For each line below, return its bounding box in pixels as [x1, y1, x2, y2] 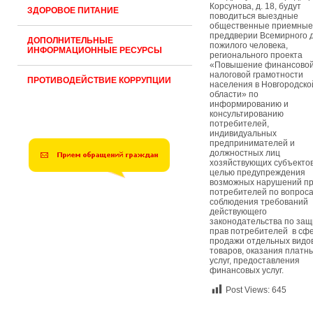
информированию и [210, 99, 289, 109]
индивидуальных [210, 129, 277, 138]
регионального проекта [210, 50, 303, 60]
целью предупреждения [210, 168, 305, 177]
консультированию [210, 109, 284, 119]
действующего [210, 207, 267, 217]
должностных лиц [210, 148, 280, 158]
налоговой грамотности [210, 70, 303, 80]
